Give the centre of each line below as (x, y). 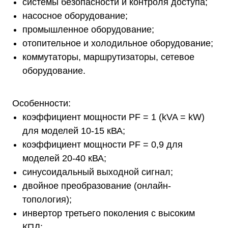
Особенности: (41, 103)
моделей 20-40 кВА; (64, 158)
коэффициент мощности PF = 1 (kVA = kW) (113, 117)
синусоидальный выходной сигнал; (98, 172)
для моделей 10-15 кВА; (74, 131)
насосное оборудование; (75, 16)
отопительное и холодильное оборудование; (118, 43)
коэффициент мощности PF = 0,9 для (103, 145)
